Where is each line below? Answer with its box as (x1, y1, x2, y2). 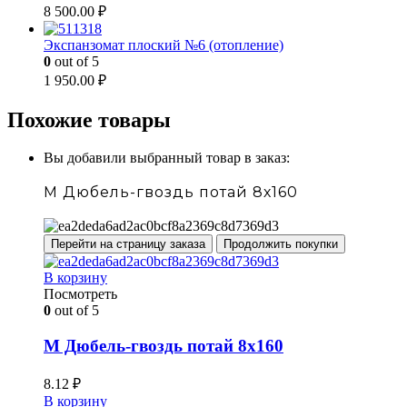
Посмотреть (44, 286, 117, 303)
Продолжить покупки (223, 237, 338, 252)
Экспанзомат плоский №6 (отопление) (44, 36, 283, 53)
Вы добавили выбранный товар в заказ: (44, 150, 290, 166)
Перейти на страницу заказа (51, 237, 205, 252)
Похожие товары (7, 107, 171, 132)
